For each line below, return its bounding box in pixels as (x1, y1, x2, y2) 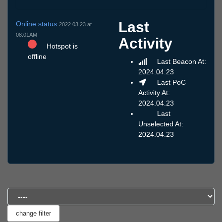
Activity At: (138, 89, 170, 97)
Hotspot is (45, 42, 78, 50)
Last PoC (155, 78, 186, 87)
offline (28, 52, 47, 60)
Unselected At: (138, 120, 183, 128)
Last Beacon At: (155, 57, 206, 66)
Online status (16, 19, 59, 28)
